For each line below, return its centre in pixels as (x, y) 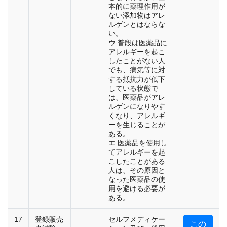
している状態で (133, 88)
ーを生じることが (137, 125)
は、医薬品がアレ (137, 98)
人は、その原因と (137, 171)
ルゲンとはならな (137, 25)
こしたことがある (137, 161)
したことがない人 (137, 61)
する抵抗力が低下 (137, 79)
